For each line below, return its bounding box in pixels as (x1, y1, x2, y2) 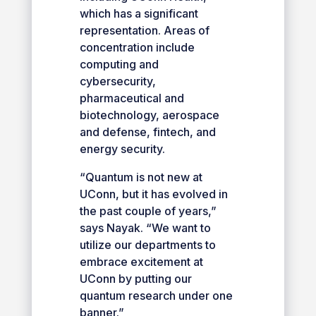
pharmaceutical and (79, 90, 184, 105)
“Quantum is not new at (79, 169, 202, 184)
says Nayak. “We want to (79, 220, 211, 235)
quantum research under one (79, 288, 233, 303)
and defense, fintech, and (79, 124, 216, 139)
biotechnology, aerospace (79, 107, 219, 122)
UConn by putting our (79, 271, 192, 286)
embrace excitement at (79, 254, 203, 269)
